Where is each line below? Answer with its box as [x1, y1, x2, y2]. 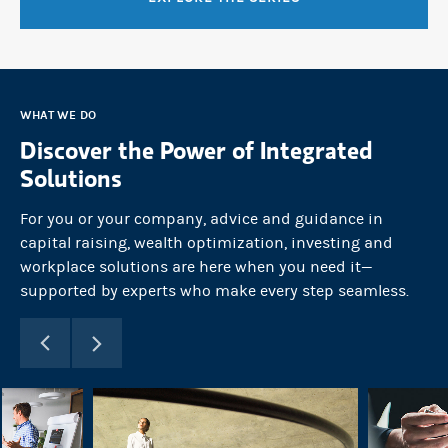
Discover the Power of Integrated [20, 133, 373, 167]
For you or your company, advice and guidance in [20, 210, 383, 229]
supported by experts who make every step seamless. [20, 282, 409, 301]
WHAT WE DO [20, 108, 97, 123]
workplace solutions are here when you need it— [20, 258, 373, 277]
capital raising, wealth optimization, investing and [20, 234, 393, 253]
